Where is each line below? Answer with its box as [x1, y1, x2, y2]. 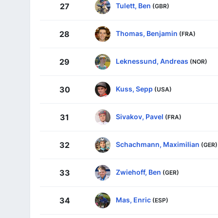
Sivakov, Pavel [116, 112, 163, 121]
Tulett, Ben [116, 1, 151, 10]
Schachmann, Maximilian [116, 140, 200, 148]
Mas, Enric [116, 195, 151, 204]
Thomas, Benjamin [116, 29, 178, 37]
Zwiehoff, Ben [116, 167, 161, 176]
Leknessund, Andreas [116, 56, 188, 65]
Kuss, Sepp [116, 84, 153, 93]
